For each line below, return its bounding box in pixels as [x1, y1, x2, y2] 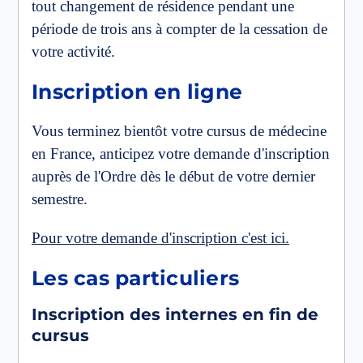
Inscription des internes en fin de [32, 304, 318, 324]
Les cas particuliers [32, 265, 239, 290]
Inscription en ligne [32, 79, 242, 105]
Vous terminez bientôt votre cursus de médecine [32, 122, 327, 140]
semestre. [32, 190, 88, 208]
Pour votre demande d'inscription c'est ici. [32, 228, 289, 246]
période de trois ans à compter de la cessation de [32, 20, 327, 38]
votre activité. [32, 43, 115, 61]
